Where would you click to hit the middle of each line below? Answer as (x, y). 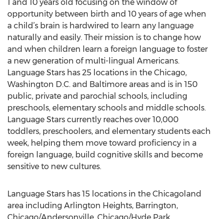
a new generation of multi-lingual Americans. (93, 61)
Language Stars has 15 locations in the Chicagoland (104, 194)
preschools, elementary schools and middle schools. (107, 108)
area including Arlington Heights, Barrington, (93, 206)
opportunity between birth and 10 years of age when (107, 14)
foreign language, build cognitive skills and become (105, 155)
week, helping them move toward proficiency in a (102, 143)
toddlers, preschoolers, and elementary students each (109, 131)
